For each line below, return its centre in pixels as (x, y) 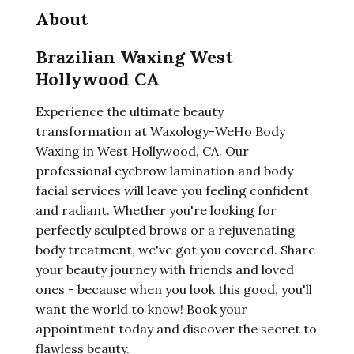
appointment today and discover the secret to (176, 329)
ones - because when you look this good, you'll (173, 289)
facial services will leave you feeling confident (172, 190)
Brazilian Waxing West (134, 57)
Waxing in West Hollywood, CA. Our (142, 151)
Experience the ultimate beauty (129, 111)
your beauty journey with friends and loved (164, 269)
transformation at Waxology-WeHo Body (160, 131)
